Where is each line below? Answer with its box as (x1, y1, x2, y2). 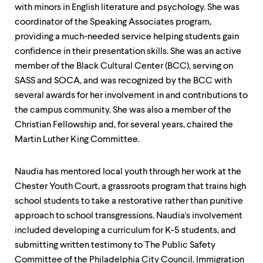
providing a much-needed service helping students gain (15, 32, 239, 42)
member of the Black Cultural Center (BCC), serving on (15, 62, 233, 71)
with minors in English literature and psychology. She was (15, 3, 240, 12)
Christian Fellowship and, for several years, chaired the (15, 120, 233, 130)
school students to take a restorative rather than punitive (15, 197, 243, 206)
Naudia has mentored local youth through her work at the (15, 167, 241, 177)
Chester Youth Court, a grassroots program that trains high (15, 182, 246, 191)
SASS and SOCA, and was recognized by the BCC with (15, 76, 232, 86)
